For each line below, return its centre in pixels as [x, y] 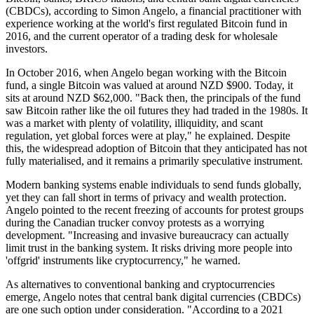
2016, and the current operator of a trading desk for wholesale [142, 36]
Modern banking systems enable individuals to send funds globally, [153, 185]
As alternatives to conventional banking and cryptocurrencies [140, 285]
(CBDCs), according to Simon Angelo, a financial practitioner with [153, 11]
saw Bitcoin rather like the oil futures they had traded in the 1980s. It [157, 111]
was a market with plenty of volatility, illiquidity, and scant [134, 123]
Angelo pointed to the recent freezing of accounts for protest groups [155, 210]
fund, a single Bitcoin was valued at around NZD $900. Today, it [149, 86]
